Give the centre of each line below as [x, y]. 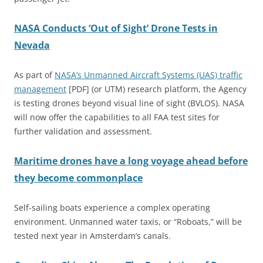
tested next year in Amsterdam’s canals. [92, 235]
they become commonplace [78, 178]
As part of [34, 75]
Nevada [32, 45]
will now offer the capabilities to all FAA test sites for [117, 117]
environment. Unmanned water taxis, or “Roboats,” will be [128, 221]
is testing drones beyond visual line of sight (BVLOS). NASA [129, 103]
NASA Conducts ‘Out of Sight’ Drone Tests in [116, 28]
